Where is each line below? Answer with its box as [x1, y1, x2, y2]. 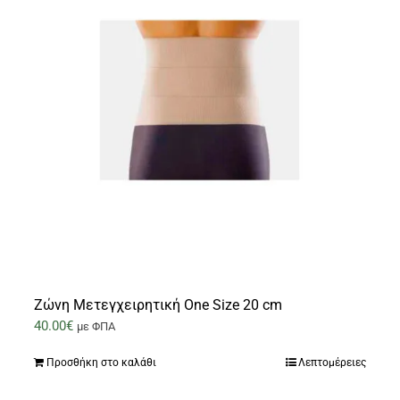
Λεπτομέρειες [297, 356, 366, 370]
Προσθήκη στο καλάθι [46, 356, 157, 370]
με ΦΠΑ [77, 320, 116, 334]
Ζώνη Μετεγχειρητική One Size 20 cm [34, 296, 283, 314]
